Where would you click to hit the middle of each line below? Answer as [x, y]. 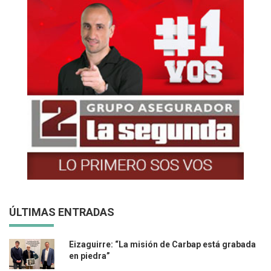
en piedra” [90, 256]
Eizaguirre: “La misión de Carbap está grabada [162, 245]
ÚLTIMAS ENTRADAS [62, 212]
